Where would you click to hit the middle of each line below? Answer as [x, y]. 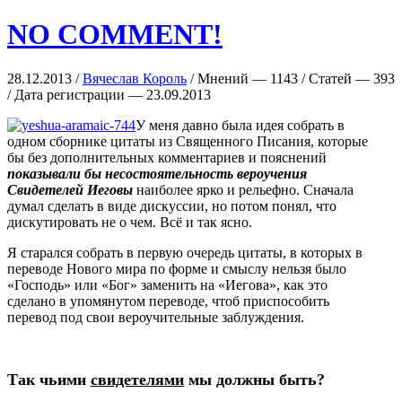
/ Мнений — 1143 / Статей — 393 [291, 78]
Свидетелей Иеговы [70, 189]
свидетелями [137, 379]
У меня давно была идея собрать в [240, 125]
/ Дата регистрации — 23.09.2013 [109, 94]
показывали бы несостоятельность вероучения [157, 173]
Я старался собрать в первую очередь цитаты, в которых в [185, 252]
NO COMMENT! [115, 35]
